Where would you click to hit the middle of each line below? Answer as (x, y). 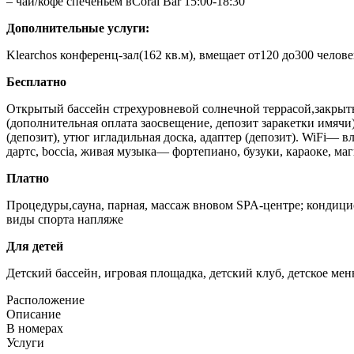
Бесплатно (36, 81)
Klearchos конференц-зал (73, 55)
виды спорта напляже (65, 219)
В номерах (35, 328)
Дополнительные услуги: (78, 28)
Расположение (45, 299)
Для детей (35, 246)
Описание (34, 314)
